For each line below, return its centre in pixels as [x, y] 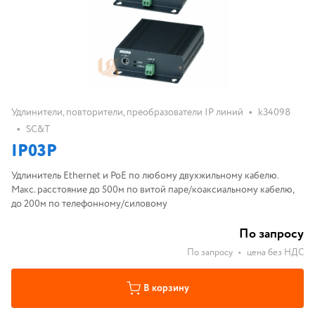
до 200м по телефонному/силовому [89, 204]
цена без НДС [275, 253]
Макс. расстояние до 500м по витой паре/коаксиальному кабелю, [153, 190]
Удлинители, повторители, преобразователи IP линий [127, 112]
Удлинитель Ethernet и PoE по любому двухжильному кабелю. [145, 176]
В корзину [166, 288]
